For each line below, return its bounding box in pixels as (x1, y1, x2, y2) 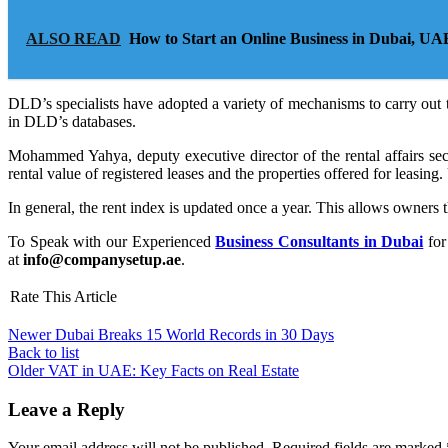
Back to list (8, 343, 79, 361)
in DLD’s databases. (8, 112, 136, 130)
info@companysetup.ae (23, 250, 181, 268)
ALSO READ (26, 29, 121, 47)
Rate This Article (10, 288, 117, 306)
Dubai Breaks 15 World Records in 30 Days (55, 325, 334, 343)
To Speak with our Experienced (8, 232, 216, 250)
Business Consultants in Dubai (215, 232, 424, 250)
